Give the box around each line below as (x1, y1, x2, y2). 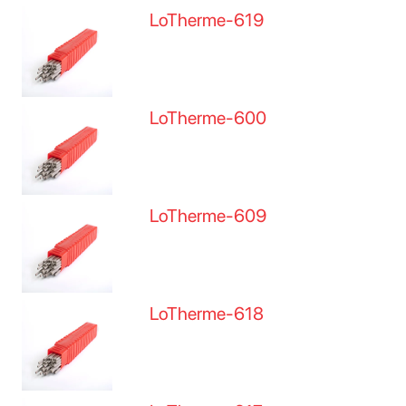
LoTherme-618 (150, 303, 265, 324)
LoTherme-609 (150, 205, 267, 227)
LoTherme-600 (150, 107, 267, 129)
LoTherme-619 (150, 9, 265, 31)
